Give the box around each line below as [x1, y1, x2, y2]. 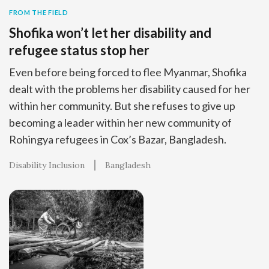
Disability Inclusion [9, 160, 85, 171]
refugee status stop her [9, 42, 150, 59]
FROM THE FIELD [9, 8, 68, 17]
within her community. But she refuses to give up [9, 99, 235, 113]
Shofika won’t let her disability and [9, 25, 211, 41]
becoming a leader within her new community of [9, 116, 232, 130]
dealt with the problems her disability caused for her [9, 82, 250, 96]
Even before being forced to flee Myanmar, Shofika [9, 65, 247, 79]
